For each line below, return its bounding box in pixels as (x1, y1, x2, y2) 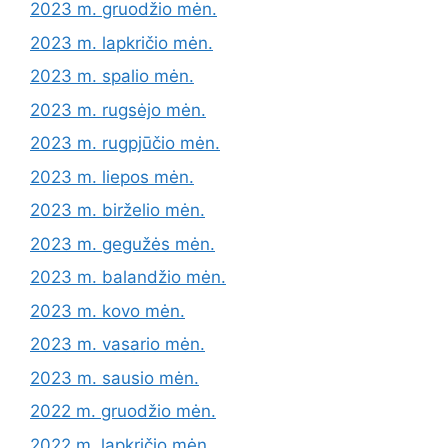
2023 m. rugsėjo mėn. (30, 99, 206, 120)
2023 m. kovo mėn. (30, 300, 185, 321)
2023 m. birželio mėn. (30, 200, 205, 221)
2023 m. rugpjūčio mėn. (30, 133, 220, 154)
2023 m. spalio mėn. (30, 66, 194, 87)
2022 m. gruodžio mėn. (30, 401, 216, 422)
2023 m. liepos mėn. (30, 166, 194, 187)
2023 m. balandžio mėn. (30, 267, 226, 288)
